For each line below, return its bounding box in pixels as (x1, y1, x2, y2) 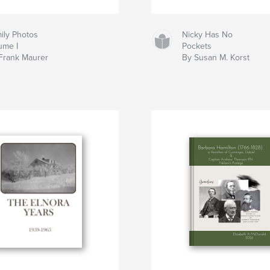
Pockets (181, 40, 212, 51)
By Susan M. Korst (181, 52, 250, 63)
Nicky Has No (181, 29, 233, 40)
